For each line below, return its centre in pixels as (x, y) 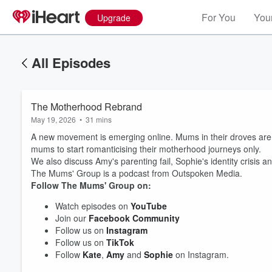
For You (219, 17)
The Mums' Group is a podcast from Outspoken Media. (137, 173)
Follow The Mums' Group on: (92, 185)
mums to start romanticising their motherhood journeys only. (147, 149)
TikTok (121, 242)
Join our (72, 218)
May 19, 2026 (53, 119)
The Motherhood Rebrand (87, 107)
